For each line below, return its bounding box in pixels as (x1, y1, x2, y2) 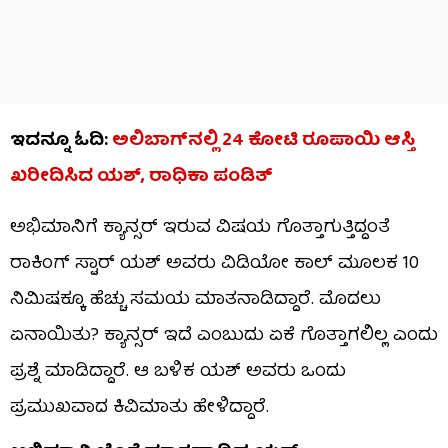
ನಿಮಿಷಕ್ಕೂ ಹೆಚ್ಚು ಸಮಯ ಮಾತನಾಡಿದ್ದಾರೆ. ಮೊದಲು (10, 284, 381, 316)
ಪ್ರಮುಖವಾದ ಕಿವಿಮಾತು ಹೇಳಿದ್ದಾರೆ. (10, 392, 269, 424)
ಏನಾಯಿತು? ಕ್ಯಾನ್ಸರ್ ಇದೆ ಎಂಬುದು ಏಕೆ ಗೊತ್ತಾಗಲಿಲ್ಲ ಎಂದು (10, 320, 438, 352)
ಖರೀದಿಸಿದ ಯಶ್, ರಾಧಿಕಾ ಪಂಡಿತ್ (10, 161, 273, 193)
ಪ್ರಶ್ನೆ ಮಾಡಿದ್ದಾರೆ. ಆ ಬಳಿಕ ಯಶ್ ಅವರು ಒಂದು (10, 356, 346, 388)
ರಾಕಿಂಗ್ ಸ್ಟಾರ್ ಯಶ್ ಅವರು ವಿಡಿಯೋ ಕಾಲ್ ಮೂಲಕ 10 (10, 248, 419, 280)
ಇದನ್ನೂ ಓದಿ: (10, 125, 112, 157)
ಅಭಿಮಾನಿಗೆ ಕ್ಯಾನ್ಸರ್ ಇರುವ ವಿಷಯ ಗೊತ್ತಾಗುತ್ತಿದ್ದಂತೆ (10, 212, 390, 244)
